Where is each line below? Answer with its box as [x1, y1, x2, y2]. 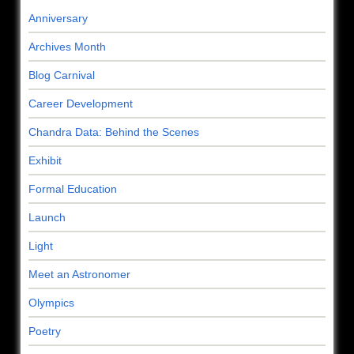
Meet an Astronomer [28, 268, 130, 281]
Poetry [28, 325, 61, 338]
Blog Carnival [28, 69, 95, 82]
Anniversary [28, 12, 88, 25]
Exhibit [28, 154, 62, 168]
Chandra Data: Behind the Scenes [28, 126, 199, 139]
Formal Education [28, 183, 117, 196]
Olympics [28, 296, 74, 310]
